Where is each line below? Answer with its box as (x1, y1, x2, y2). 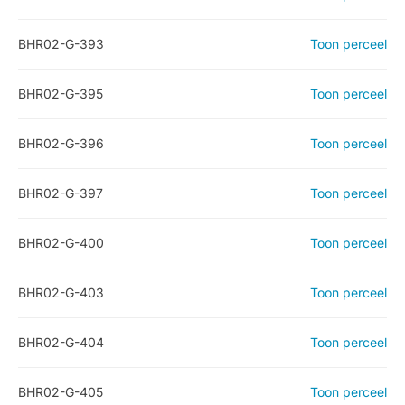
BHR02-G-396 (18, 136, 104, 151)
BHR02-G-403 (18, 285, 104, 300)
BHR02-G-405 (18, 384, 103, 400)
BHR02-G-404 (18, 334, 104, 350)
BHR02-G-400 (18, 235, 104, 250)
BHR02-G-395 (18, 86, 103, 101)
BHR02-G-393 (18, 36, 104, 52)
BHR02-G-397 (18, 185, 103, 201)
